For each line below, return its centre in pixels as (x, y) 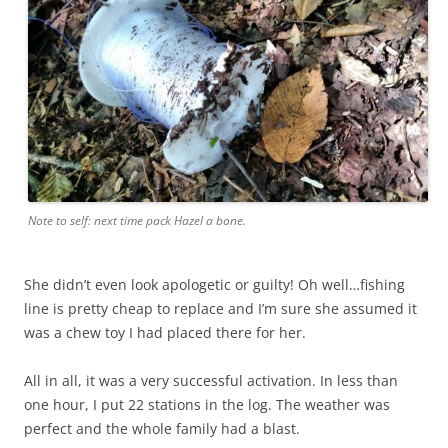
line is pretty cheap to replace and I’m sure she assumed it (220, 309)
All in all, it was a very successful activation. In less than (211, 381)
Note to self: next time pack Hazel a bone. (137, 221)
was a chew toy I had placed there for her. (165, 333)
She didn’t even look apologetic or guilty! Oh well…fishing (214, 285)
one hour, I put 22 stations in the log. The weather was (207, 405)
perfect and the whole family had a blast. (162, 429)
